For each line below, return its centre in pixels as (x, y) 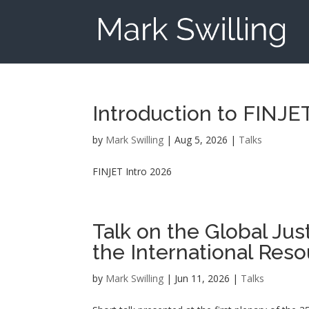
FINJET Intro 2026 (132, 171)
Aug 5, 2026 (201, 140)
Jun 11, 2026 (202, 278)
